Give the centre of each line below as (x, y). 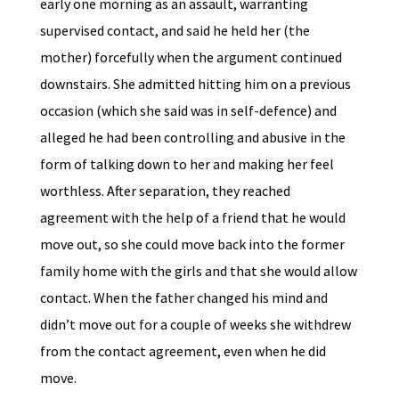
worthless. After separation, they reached (165, 191)
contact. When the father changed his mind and (183, 297)
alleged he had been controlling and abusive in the (192, 137)
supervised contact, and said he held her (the (175, 30)
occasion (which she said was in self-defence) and (188, 110)
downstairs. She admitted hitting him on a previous (195, 84)
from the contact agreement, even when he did (183, 351)
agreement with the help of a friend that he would (192, 217)
